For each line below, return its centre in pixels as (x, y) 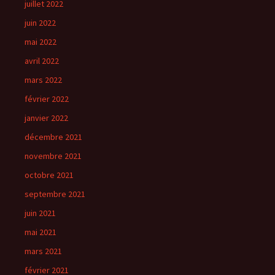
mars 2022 (43, 80)
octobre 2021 (49, 175)
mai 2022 (41, 42)
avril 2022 (42, 61)
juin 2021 (40, 213)
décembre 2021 (53, 137)
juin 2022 (40, 23)
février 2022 (47, 99)
